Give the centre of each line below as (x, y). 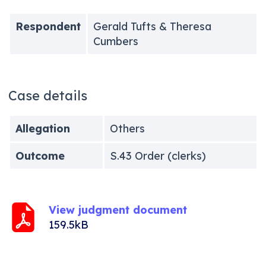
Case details (47, 95)
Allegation (42, 128)
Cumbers (115, 41)
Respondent (48, 26)
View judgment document (118, 210)
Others (127, 128)
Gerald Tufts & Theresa (152, 26)
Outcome (40, 156)
